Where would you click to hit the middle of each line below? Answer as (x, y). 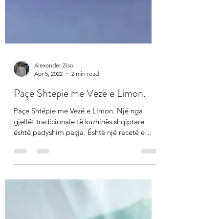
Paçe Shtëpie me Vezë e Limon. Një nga (78, 169)
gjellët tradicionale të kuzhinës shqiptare (79, 180)
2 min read (85, 132)
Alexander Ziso (54, 124)
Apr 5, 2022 (48, 132)
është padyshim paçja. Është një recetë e (79, 191)
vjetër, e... (29, 202)
